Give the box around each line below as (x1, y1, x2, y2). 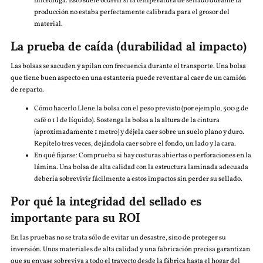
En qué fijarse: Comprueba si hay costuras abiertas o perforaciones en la (33, 151, 251, 160)
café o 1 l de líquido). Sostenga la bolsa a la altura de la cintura (33, 116, 220, 125)
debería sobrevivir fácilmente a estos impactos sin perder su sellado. (33, 174, 242, 184)
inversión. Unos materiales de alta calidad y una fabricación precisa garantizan (10, 245, 250, 254)
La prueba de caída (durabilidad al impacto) (10, 28, 247, 62)
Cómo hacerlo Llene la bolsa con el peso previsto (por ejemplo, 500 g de (33, 104, 248, 113)
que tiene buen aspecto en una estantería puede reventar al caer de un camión (10, 73, 246, 83)
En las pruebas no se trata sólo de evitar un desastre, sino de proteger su (10, 233, 226, 242)
